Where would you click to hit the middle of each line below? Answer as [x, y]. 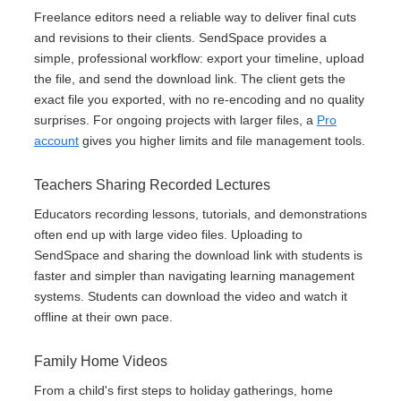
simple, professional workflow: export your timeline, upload [199, 59]
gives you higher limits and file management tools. [222, 141]
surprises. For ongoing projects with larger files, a [175, 120]
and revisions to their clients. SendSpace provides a [180, 38]
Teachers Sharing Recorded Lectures [152, 185]
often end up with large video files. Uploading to [168, 235]
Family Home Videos [101, 362]
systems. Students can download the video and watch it [191, 297]
